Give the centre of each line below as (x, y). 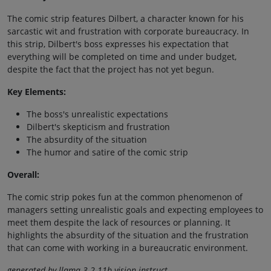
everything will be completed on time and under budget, (122, 56)
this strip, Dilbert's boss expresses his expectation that (118, 44)
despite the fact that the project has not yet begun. (111, 69)
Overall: (23, 174)
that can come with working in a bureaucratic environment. (128, 247)
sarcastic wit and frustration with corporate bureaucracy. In (128, 31)
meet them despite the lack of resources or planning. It (119, 222)
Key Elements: (37, 91)
